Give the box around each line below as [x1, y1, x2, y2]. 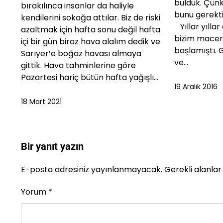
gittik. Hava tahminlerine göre [21, 60, 136, 72]
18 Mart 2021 [21, 97, 62, 107]
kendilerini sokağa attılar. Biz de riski [21, 12, 160, 24]
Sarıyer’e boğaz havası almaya [21, 48, 141, 60]
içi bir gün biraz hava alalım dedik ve [21, 36, 160, 48]
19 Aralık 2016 [174, 81, 218, 92]
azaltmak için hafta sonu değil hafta [21, 24, 160, 36]
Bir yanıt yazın [21, 140, 84, 153]
